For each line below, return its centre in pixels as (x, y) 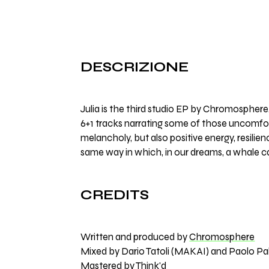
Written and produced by (135, 237)
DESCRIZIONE (135, 67)
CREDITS (115, 195)
